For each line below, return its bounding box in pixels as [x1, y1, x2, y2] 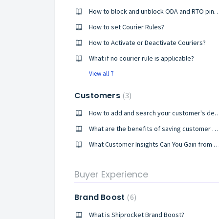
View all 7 [89, 69, 113, 78]
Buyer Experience [74, 168, 148, 180]
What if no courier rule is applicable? [89, 54, 194, 63]
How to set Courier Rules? [89, 22, 164, 31]
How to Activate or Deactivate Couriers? [89, 38, 206, 47]
